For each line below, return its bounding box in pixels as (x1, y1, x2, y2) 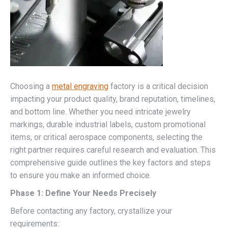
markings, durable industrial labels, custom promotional (10, 119, 206, 129)
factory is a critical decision (108, 81, 208, 91)
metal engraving (52, 81, 108, 91)
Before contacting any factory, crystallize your (10, 206, 172, 216)
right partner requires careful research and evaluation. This (10, 145, 216, 155)
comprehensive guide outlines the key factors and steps (10, 157, 211, 167)
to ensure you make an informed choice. (10, 170, 151, 180)
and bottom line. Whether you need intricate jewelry (10, 106, 191, 117)
